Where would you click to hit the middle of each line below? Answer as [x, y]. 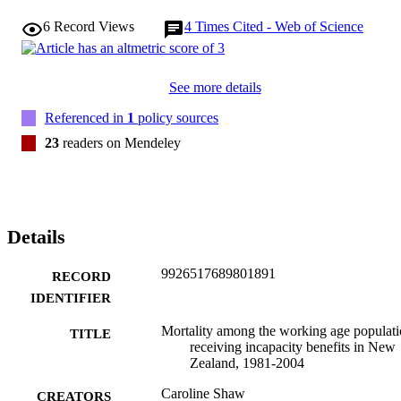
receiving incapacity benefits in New [293, 346]
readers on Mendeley [120, 142]
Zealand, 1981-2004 [247, 363]
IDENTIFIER [71, 298]
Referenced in [86, 117]
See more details [215, 87]
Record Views [94, 26]
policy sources [176, 117]
